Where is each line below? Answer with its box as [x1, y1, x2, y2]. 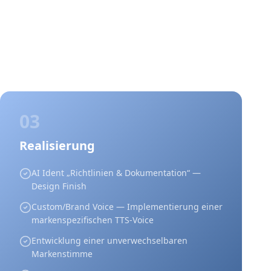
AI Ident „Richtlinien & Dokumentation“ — [31, 167, 201, 178]
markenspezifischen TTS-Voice [31, 214, 154, 226]
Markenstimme [31, 248, 93, 260]
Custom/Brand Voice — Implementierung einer [31, 201, 223, 212]
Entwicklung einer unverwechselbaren [31, 235, 188, 246]
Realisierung [19, 137, 95, 154]
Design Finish [31, 180, 87, 192]
